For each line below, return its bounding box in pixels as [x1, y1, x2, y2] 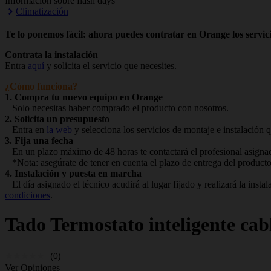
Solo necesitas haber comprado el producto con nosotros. [5, 103, 229, 113]
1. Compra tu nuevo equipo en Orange [5, 92, 163, 102]
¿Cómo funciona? [5, 81, 77, 91]
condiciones [5, 190, 50, 200]
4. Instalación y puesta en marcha [5, 168, 142, 178]
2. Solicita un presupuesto [5, 114, 109, 124]
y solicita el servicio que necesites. [44, 60, 177, 71]
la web [47, 125, 72, 135]
